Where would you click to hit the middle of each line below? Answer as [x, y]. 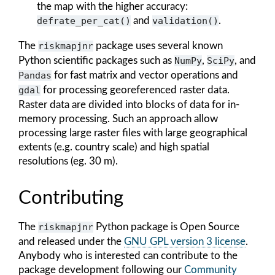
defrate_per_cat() [84, 21]
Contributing [71, 198]
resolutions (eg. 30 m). [68, 161]
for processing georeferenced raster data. [135, 90]
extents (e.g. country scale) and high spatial [114, 147]
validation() [185, 21]
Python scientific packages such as [96, 60]
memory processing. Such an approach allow [118, 118]
